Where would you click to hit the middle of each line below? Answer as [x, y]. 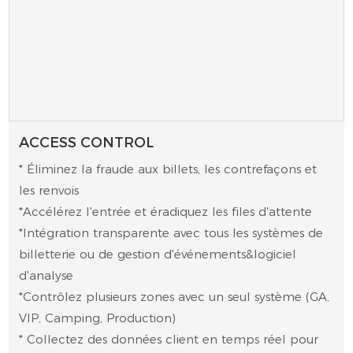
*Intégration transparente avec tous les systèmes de [171, 233]
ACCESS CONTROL [87, 142]
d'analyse [46, 276]
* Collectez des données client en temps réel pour [169, 340]
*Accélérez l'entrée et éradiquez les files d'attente [166, 212]
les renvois [49, 191]
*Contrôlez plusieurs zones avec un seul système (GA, [175, 297]
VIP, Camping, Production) [98, 318]
